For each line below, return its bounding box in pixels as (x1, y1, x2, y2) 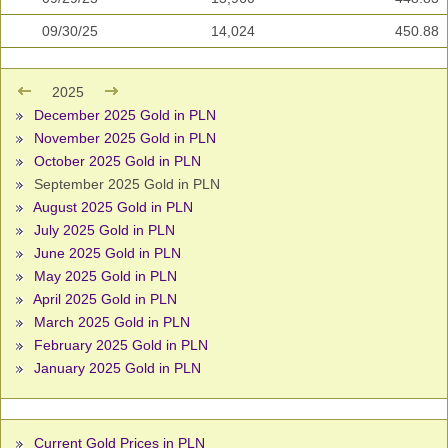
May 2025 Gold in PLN (34, 268, 177, 285)
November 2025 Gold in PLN (34, 130, 216, 147)
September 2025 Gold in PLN (30, 176, 220, 193)
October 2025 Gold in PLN (34, 153, 201, 170)
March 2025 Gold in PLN (34, 314, 190, 331)
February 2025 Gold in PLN (34, 337, 208, 354)
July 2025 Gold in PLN (34, 222, 175, 239)
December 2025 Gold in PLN (34, 107, 216, 124)
